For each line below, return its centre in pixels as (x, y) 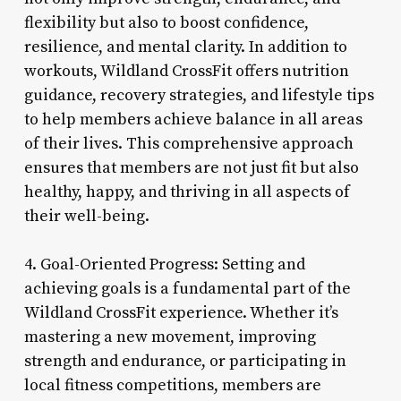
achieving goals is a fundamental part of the (187, 288)
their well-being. (86, 216)
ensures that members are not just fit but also (191, 167)
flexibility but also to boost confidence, (166, 22)
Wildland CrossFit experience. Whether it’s (181, 312)
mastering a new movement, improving (170, 337)
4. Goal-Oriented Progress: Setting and (164, 264)
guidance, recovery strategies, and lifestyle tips (199, 95)
